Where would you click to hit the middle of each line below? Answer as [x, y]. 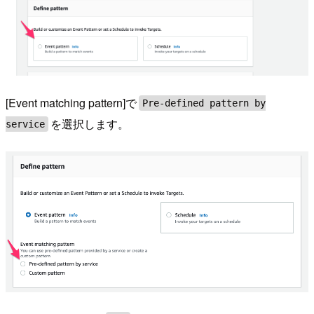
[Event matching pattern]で [71, 103]
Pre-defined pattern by [204, 103]
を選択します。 [90, 124]
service [25, 124]
